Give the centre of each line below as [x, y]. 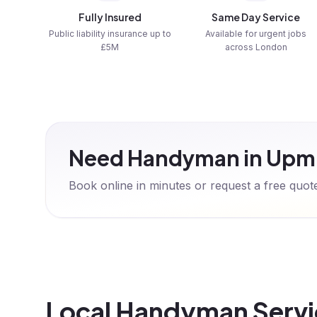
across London [256, 47]
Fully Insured [110, 17]
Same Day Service [256, 17]
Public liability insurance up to [110, 34]
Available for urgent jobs [256, 34]
